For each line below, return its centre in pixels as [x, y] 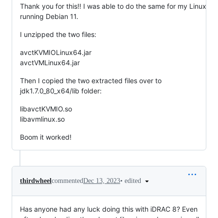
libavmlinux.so [42, 119]
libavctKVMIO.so [46, 109]
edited [134, 181]
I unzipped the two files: [58, 34]
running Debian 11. [49, 16]
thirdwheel [36, 181]
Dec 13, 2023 [102, 181]
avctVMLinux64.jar [50, 62]
